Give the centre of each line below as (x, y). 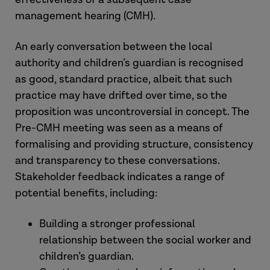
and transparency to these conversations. (118, 161)
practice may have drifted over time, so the (121, 96)
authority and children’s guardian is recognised (129, 63)
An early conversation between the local (114, 47)
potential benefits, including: (86, 193)
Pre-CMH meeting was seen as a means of (119, 128)
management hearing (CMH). (85, 16)
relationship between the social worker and (145, 240)
